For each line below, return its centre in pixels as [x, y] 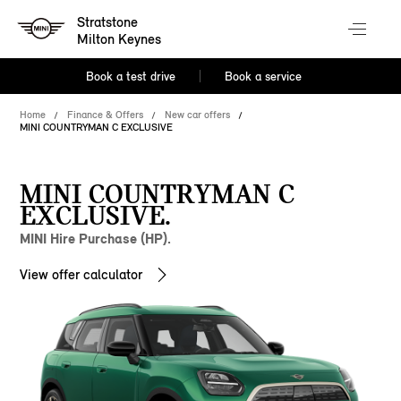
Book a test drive [131, 77]
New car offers [198, 115]
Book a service [263, 77]
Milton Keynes [119, 39]
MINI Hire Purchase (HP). [96, 239]
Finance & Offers [106, 115]
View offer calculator [81, 274]
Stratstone [108, 22]
